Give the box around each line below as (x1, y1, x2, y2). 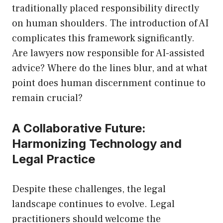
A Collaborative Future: (12, 121, 146, 136)
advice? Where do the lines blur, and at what (12, 62, 208, 75)
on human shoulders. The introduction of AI (12, 17, 209, 30)
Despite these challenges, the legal (12, 183, 166, 196)
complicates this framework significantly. (12, 32, 195, 45)
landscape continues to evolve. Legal (12, 198, 175, 211)
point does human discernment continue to (12, 77, 206, 90)
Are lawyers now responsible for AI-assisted (12, 47, 205, 60)
